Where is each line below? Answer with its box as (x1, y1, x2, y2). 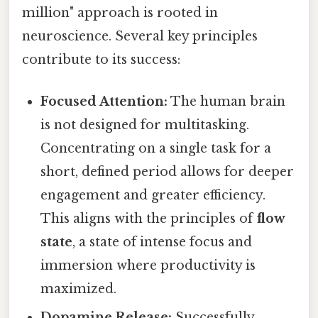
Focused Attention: (40, 94, 168, 110)
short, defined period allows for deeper (40, 164, 295, 180)
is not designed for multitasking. (40, 117, 250, 133)
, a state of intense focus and (72, 234, 253, 251)
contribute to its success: (22, 51, 180, 67)
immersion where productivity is (40, 258, 256, 274)
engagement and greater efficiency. (40, 187, 266, 204)
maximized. (40, 281, 117, 297)
